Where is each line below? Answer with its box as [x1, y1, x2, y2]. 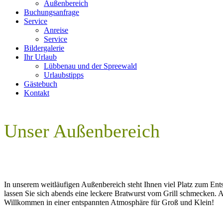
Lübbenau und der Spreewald [44, 62, 137, 70]
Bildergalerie [24, 44, 64, 52]
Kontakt [24, 89, 49, 97]
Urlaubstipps [44, 71, 84, 79]
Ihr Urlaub [24, 53, 57, 61]
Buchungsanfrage [24, 8, 79, 16]
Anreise [44, 26, 68, 34]
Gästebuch [24, 80, 57, 88]
